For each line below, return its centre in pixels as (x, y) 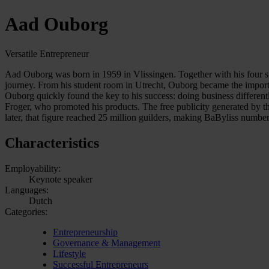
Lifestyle (69, 253)
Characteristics (52, 143)
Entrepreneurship (85, 232)
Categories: (26, 211)
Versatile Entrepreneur (47, 53)
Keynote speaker (61, 179)
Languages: (27, 190)
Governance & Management (107, 243)
